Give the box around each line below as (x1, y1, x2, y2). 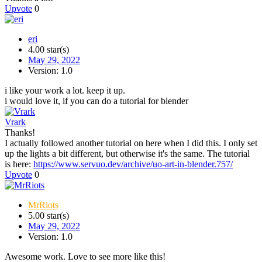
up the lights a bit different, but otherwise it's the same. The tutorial (5, 149, 250, 159)
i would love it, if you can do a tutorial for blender (5, 96, 188, 106)
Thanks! (5, 127, 35, 138)
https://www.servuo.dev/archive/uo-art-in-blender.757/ (33, 159, 233, 170)
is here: (5, 159, 33, 170)
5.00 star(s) (28, 211, 69, 221)
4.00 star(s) (28, 44, 69, 55)
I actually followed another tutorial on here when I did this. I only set (5, 138, 257, 149)
